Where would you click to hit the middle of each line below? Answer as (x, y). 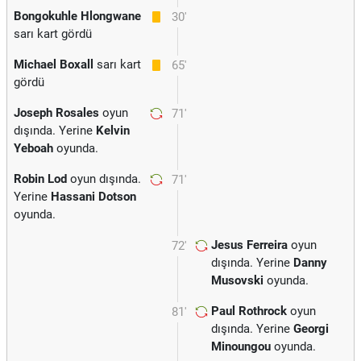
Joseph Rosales (56, 113)
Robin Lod (40, 179)
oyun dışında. (104, 179)
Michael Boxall (54, 64)
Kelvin (113, 131)
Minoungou (241, 346)
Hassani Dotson (93, 197)
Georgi (311, 329)
